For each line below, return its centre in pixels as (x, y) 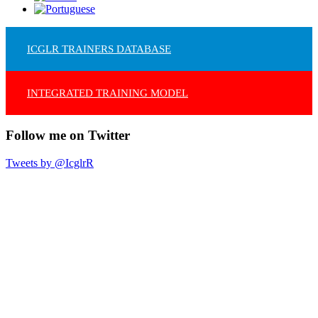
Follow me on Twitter (68, 136)
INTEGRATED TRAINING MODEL (108, 93)
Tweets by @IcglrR (50, 163)
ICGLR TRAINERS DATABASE (99, 49)
